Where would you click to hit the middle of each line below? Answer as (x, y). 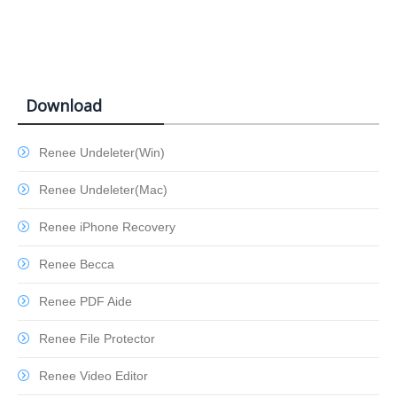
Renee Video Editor (93, 376)
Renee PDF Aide (86, 302)
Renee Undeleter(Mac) (103, 190)
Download (64, 106)
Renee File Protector (97, 339)
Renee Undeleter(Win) (102, 153)
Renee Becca (77, 265)
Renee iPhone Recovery (107, 227)
